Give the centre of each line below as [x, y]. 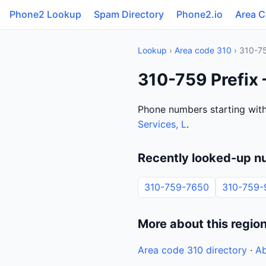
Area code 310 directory [192, 250]
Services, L [162, 124]
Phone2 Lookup [45, 14]
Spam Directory [129, 14]
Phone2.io [199, 14]
